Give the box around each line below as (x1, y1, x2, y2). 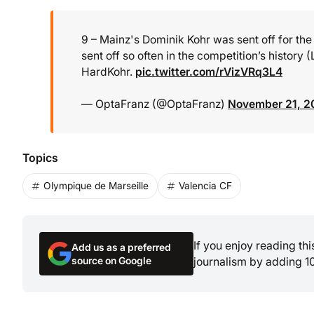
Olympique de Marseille (43, 179, 149, 191)
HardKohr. (81, 65, 135, 79)
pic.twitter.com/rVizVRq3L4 (135, 65, 282, 79)
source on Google (71, 254, 151, 266)
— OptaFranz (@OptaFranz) (81, 97, 228, 111)
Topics (22, 150, 58, 165)
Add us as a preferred (71, 240, 171, 253)
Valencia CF (179, 179, 232, 191)
